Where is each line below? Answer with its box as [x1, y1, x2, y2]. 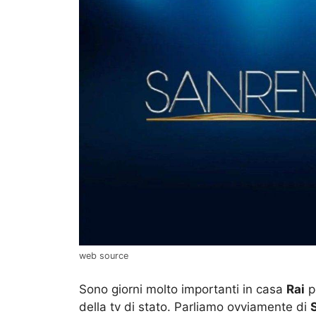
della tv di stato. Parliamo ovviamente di [79, 299, 310, 314]
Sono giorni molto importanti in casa [79, 281, 286, 296]
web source [79, 250, 128, 262]
